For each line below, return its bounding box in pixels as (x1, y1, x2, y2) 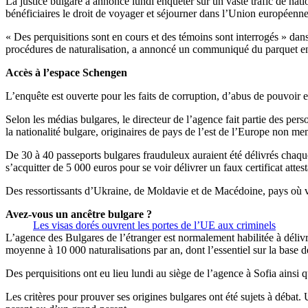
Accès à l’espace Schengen (5, 67, 127, 79)
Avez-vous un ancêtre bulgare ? (5, 208, 152, 221)
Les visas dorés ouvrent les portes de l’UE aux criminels (33, 219, 276, 232)
